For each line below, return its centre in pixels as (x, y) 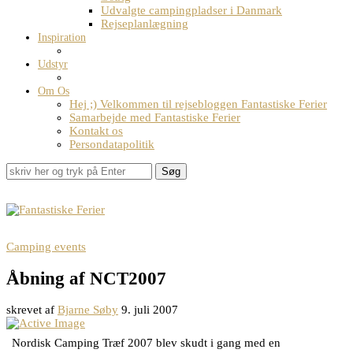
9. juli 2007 (150, 310)
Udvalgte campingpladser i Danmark (191, 10)
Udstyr (53, 64)
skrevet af (32, 310)
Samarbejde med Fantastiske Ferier (155, 117)
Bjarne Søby (88, 310)
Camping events (46, 247)
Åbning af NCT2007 (86, 278)
